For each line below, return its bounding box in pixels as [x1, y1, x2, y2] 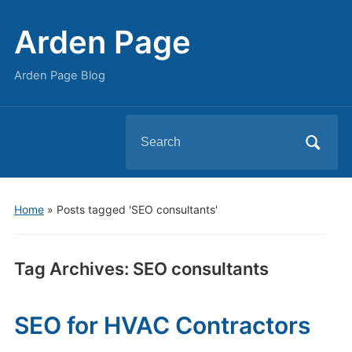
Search [125, 119, 167, 135]
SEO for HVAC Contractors [13, 311, 310, 339]
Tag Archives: [13, 258, 133, 279]
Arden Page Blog [13, 68, 105, 82]
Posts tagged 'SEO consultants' [56, 203, 218, 216]
